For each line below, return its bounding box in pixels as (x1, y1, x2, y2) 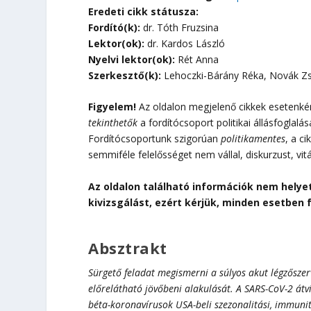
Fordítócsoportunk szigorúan (88, 132, 221, 146)
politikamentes (221, 132, 286, 146)
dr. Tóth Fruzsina (140, 21, 219, 34)
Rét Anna (175, 53, 219, 66)
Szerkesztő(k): (88, 69, 162, 82)
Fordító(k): (88, 21, 141, 34)
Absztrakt (88, 237, 167, 259)
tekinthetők (88, 116, 138, 130)
